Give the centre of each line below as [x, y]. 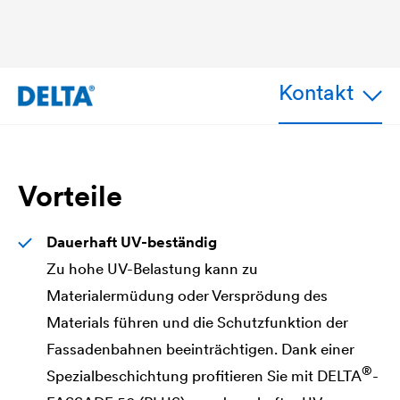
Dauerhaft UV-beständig [132, 242]
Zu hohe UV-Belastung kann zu [152, 268]
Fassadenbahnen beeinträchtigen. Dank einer [200, 349]
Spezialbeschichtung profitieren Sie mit [182, 375]
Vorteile [70, 196]
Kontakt [316, 92]
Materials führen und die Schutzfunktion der [197, 322]
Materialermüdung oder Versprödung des [187, 295]
